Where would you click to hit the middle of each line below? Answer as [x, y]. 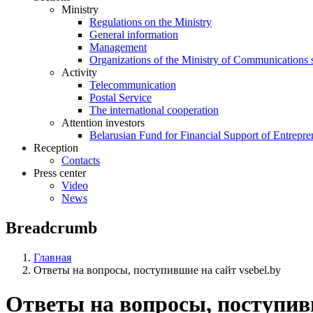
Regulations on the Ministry [151, 22]
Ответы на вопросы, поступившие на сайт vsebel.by [157, 270]
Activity [79, 72]
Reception [56, 147]
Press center [60, 173]
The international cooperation [154, 110]
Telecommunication [133, 85]
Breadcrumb [51, 227]
